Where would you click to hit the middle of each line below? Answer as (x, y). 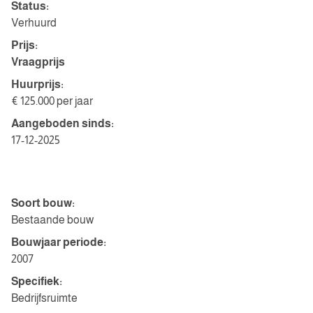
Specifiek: (37, 281)
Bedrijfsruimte (44, 298)
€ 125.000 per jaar (52, 101)
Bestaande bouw (52, 220)
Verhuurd (34, 23)
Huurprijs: (37, 84)
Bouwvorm (44, 176)
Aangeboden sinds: (63, 123)
